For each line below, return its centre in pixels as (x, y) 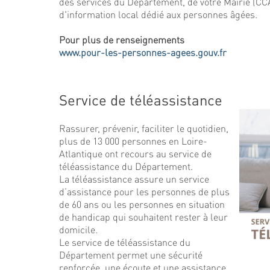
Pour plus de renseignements (123, 39)
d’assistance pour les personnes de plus (144, 191)
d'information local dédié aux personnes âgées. (158, 14)
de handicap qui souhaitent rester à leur (143, 217)
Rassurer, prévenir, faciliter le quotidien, (144, 128)
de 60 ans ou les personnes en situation (142, 204)
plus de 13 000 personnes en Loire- (133, 141)
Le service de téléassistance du (125, 242)
